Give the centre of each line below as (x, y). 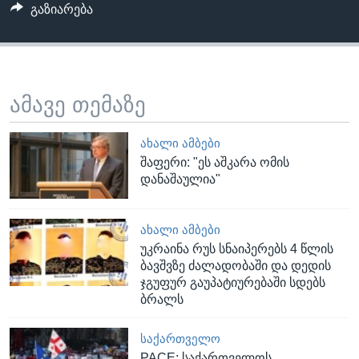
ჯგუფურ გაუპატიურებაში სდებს (233, 283)
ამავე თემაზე (78, 105)
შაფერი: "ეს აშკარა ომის (215, 162)
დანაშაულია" (181, 179)
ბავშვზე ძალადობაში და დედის (236, 266)
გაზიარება (61, 10)
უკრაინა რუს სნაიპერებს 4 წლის (237, 249)
